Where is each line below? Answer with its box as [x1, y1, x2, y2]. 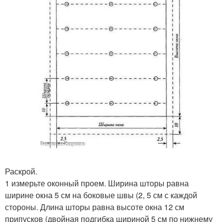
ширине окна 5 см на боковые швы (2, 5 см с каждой [5, 189, 197, 201]
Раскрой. [5, 165, 37, 177]
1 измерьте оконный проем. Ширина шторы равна [5, 177, 189, 189]
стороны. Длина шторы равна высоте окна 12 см [5, 201, 184, 213]
